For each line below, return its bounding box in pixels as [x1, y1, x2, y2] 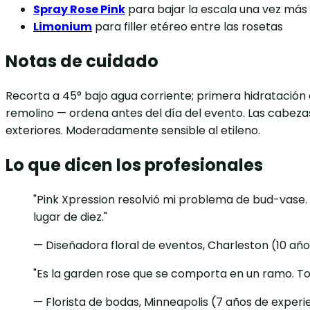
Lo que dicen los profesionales [6, 153, 263, 176]
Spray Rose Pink [33, 1, 125, 18]
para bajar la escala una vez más [125, 1, 307, 18]
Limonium [33, 19, 92, 35]
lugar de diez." [33, 208, 107, 225]
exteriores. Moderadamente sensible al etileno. [6, 122, 260, 138]
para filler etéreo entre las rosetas [92, 19, 283, 35]
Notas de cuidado [6, 49, 158, 73]
